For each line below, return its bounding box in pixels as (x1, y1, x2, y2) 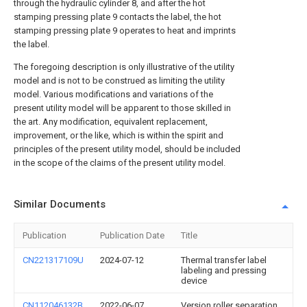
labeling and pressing (181, 265, 267, 275)
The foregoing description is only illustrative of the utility (14, 62, 234, 72)
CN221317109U (23, 255, 84, 265)
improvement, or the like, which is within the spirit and (14, 130, 223, 140)
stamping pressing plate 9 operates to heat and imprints (14, 25, 236, 36)
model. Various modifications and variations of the (14, 89, 213, 99)
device (181, 275, 207, 286)
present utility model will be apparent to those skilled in (14, 103, 231, 113)
